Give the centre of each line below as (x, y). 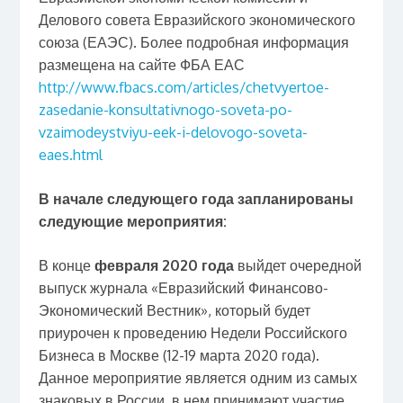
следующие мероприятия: (132, 221)
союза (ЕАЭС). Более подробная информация (193, 42)
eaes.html (70, 154)
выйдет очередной (297, 265)
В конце (66, 265)
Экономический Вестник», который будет (174, 310)
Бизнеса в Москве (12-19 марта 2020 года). (179, 355)
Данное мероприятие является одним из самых (197, 377)
